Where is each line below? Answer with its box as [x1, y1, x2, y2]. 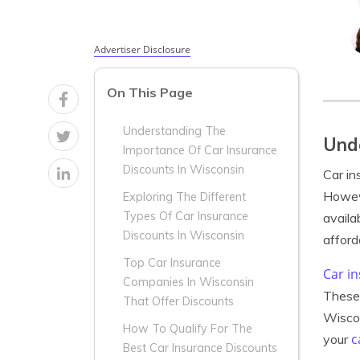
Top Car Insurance [123, 256, 221, 271]
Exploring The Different [123, 190, 246, 205]
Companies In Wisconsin [123, 275, 254, 290]
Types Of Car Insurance [123, 209, 248, 224]
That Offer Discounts [123, 294, 234, 309]
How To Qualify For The [123, 321, 252, 337]
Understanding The [123, 124, 226, 139]
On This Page [107, 84, 193, 101]
